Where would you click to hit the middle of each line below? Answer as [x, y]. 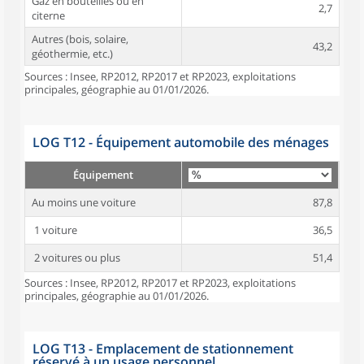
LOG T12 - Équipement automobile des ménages [181, 142]
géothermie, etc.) [72, 54]
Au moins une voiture [84, 202]
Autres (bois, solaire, [80, 39]
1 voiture [54, 230]
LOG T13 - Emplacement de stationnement [163, 349]
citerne [48, 15]
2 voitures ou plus [76, 258]
